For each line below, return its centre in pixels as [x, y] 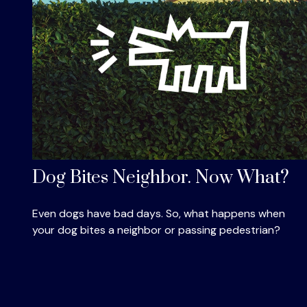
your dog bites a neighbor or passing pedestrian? [156, 230]
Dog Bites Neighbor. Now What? [160, 177]
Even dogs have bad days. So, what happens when [158, 213]
